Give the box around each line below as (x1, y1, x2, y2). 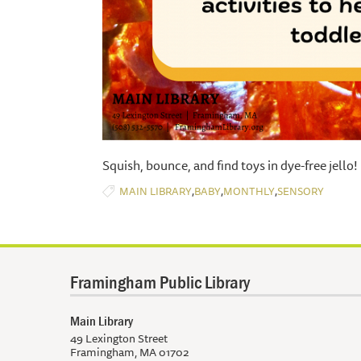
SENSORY (277, 182, 324, 199)
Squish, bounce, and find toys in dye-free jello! (102, 154, 358, 176)
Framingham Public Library (70, 270, 250, 293)
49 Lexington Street (70, 329, 168, 347)
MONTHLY (223, 182, 275, 199)
